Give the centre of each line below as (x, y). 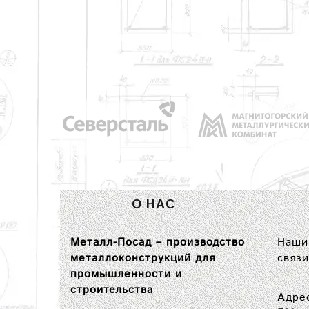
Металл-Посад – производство (158, 242)
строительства (112, 290)
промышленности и (126, 274)
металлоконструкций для (143, 258)
